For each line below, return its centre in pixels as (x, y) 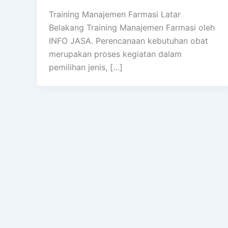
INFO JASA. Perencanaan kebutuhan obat (129, 41)
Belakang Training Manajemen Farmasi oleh (132, 28)
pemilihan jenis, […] (86, 67)
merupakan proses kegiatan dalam (115, 54)
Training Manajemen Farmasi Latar (115, 15)
